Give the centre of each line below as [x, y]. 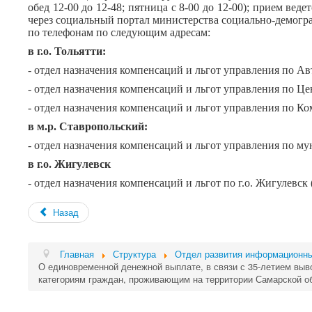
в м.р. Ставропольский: [88, 126]
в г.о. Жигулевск [69, 164]
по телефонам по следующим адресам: [119, 32]
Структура [135, 254]
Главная [77, 254]
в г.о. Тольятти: [67, 51]
